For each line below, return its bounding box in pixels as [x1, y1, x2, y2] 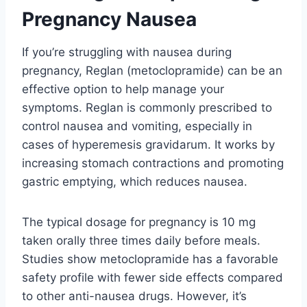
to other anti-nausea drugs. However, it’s [22, 288, 247, 303]
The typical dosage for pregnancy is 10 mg [22, 214, 256, 229]
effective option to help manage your [22, 82, 224, 96]
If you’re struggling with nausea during [22, 45, 232, 59]
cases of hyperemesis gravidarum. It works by [22, 137, 275, 151]
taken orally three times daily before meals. [22, 233, 260, 247]
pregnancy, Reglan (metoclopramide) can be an [22, 63, 282, 77]
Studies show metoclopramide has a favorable [22, 251, 278, 266]
